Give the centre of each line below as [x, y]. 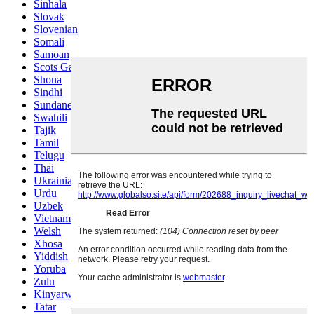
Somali [49, 42]
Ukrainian [56, 181]
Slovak [49, 17]
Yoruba [50, 269]
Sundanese [57, 105]
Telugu [49, 156]
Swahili [50, 118]
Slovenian [56, 29]
